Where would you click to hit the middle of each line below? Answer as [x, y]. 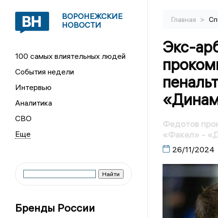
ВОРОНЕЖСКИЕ [92, 16]
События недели [45, 72]
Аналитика [34, 103]
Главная [184, 19]
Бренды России [55, 208]
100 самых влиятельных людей [71, 56]
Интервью [34, 87]
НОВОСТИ [82, 25]
